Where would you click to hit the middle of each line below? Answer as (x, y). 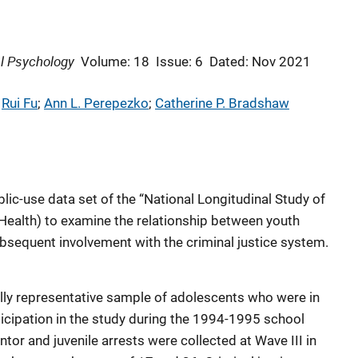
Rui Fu (20, 103)
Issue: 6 (179, 62)
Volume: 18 (115, 62)
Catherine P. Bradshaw (222, 103)
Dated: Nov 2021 (260, 62)
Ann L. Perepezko (96, 103)
